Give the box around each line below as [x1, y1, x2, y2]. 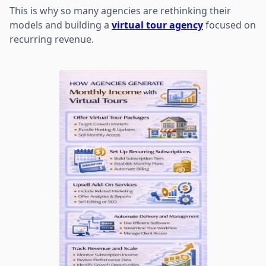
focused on [203, 18, 256, 31]
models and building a [9, 18, 112, 31]
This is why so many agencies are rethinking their [9, 4, 231, 17]
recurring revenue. [9, 32, 94, 46]
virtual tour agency [112, 18, 203, 31]
